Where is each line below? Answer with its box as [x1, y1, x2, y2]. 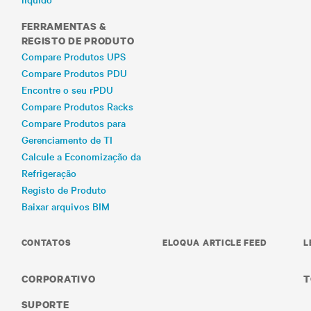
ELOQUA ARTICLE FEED [162, 237, 267, 249]
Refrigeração [21, 166, 76, 180]
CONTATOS [21, 237, 72, 249]
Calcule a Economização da [21, 149, 141, 163]
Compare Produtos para [21, 116, 126, 130]
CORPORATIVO [21, 272, 96, 285]
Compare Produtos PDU [21, 66, 127, 80]
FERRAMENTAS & [21, 19, 107, 33]
